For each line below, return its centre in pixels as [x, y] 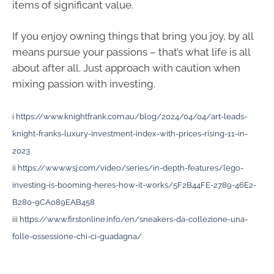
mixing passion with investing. [84, 84]
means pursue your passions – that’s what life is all [131, 52]
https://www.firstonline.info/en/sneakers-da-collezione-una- [134, 219]
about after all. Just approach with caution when [126, 68]
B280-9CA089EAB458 [54, 202]
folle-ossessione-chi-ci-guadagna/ [77, 236]
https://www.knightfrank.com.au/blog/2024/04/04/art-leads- [131, 116]
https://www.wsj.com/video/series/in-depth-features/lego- [131, 168]
